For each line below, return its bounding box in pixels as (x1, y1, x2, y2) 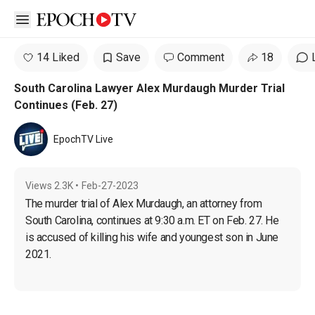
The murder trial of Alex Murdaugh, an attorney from (25, 197, 265, 210)
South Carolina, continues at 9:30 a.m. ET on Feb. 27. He (25, 214, 282, 227)
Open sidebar (22, 11, 88, 25)
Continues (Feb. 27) (14, 98, 117, 112)
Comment (177, 51, 224, 64)
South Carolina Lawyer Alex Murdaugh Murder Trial (14, 82, 285, 95)
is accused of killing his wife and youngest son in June (25, 231, 281, 244)
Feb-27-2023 (82, 180, 139, 191)
